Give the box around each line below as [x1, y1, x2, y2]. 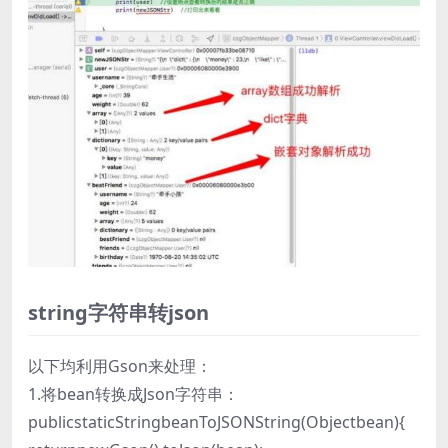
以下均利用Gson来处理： [28, 355, 212, 378]
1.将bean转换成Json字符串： [28, 383, 239, 406]
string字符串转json [28, 299, 209, 327]
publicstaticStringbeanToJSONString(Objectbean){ [28, 411, 405, 434]
